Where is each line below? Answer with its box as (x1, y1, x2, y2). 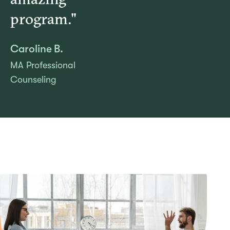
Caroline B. (10, 42, 64, 55)
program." (10, 9, 76, 28)
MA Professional (10, 60, 75, 70)
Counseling (10, 74, 56, 85)
